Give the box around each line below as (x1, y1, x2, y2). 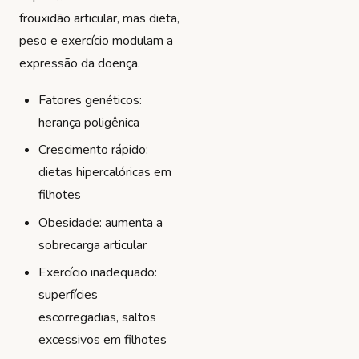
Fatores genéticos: (38, 91, 142, 109)
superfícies (38, 286, 98, 305)
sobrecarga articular (38, 236, 147, 254)
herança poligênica (38, 113, 139, 131)
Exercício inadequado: (38, 264, 157, 282)
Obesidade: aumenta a (38, 213, 163, 232)
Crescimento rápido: (38, 141, 148, 159)
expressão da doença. (19, 54, 140, 73)
